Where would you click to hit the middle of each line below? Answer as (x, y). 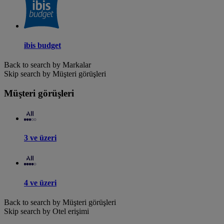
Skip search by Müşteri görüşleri (55, 74)
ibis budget (42, 45)
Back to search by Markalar (47, 65)
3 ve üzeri (40, 137)
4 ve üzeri (40, 182)
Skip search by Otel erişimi (46, 211)
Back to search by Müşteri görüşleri (60, 202)
